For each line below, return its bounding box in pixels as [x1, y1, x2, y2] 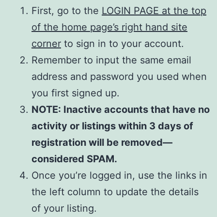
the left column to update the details [31, 186, 199, 198]
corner [31, 37, 61, 49]
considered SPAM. [31, 153, 117, 165]
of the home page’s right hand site [31, 21, 187, 33]
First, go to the [31, 4, 102, 16]
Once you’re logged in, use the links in [31, 169, 207, 181]
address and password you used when [31, 70, 207, 82]
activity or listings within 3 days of [31, 120, 193, 132]
